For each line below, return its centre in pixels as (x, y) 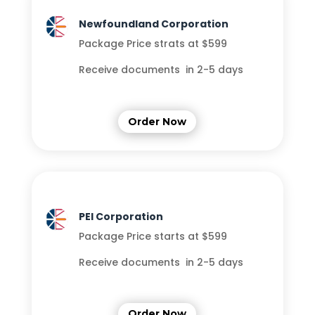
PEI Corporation (121, 216)
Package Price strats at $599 (153, 44)
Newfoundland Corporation (153, 24)
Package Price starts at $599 (153, 236)
